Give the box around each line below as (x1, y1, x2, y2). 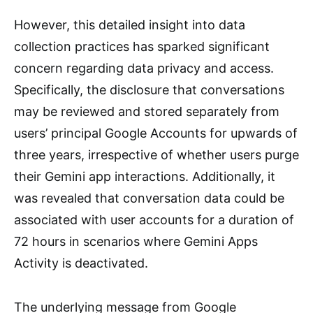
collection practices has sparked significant (14, 39, 270, 54)
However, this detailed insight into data (14, 17, 245, 32)
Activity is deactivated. (14, 256, 148, 270)
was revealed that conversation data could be (14, 191, 284, 205)
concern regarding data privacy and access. (14, 61, 274, 75)
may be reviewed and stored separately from (14, 104, 279, 119)
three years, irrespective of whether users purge (14, 147, 299, 162)
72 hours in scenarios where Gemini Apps (14, 234, 258, 249)
